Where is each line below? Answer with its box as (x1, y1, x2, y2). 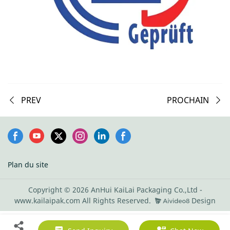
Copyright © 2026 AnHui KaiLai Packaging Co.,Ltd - (28, 185, 202, 195)
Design (189, 196, 216, 206)
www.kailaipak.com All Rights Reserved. (14, 196, 153, 206)
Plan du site (8, 159, 48, 169)
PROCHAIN (167, 94, 209, 106)
